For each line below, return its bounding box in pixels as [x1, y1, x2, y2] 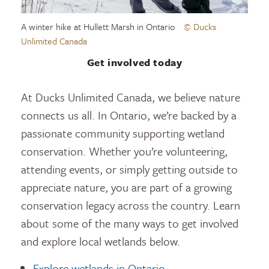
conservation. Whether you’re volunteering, [21, 143, 228, 160]
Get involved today [86, 55, 183, 70]
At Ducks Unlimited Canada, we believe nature [21, 89, 240, 106]
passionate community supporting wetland [21, 125, 225, 142]
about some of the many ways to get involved [21, 215, 238, 232]
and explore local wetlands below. [21, 233, 180, 250]
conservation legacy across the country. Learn [21, 197, 240, 214]
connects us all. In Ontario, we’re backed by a [21, 107, 237, 124]
